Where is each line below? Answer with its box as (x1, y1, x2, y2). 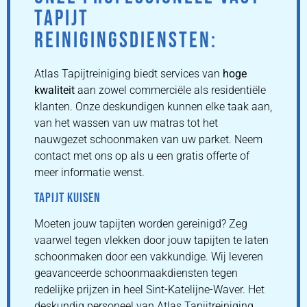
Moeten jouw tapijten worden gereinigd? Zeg (34, 217, 247, 230)
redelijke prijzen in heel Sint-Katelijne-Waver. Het (34, 282, 265, 296)
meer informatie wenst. (34, 166, 145, 180)
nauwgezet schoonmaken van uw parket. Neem (34, 133, 262, 147)
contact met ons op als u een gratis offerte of (34, 149, 249, 163)
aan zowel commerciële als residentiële (75, 84, 266, 97)
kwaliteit (34, 84, 75, 97)
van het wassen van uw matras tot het (34, 116, 218, 130)
